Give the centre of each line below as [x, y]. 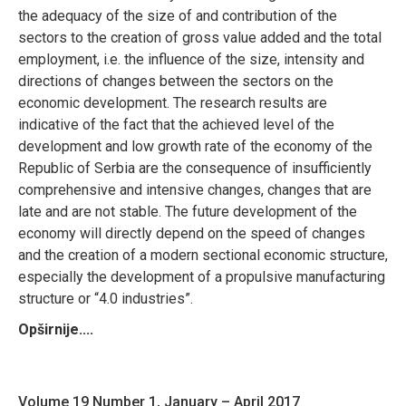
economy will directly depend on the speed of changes [192, 233]
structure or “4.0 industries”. [106, 298]
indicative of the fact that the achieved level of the [176, 124]
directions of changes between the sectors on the [176, 81]
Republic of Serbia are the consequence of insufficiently [195, 168]
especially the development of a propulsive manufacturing [202, 276]
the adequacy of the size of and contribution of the [178, 15]
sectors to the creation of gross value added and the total [200, 37]
